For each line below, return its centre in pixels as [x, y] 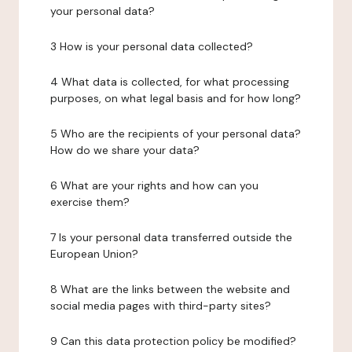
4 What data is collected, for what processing [170, 82]
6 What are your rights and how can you [154, 185]
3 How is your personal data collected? [152, 46]
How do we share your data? [125, 150]
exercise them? [90, 202]
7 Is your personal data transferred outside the [171, 237]
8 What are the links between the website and [170, 289]
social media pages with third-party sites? [161, 306]
